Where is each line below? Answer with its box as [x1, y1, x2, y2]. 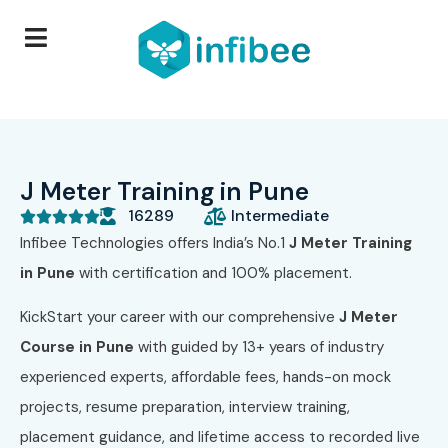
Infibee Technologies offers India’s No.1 [20, 232, 289, 253]
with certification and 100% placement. [75, 262, 352, 283]
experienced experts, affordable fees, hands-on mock [20, 367, 391, 388]
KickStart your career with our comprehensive [20, 307, 339, 328]
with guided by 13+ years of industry [134, 337, 384, 358]
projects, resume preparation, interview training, [20, 397, 350, 418]
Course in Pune [20, 337, 134, 358]
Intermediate [231, 204, 329, 226]
